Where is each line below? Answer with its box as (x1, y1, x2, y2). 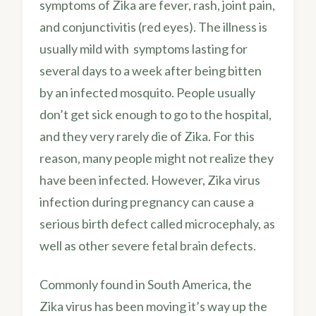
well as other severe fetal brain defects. (39, 237, 256, 253)
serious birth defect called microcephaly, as (39, 215, 275, 231)
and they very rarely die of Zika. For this (39, 128, 255, 144)
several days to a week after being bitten (39, 62, 262, 78)
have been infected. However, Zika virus (39, 171, 260, 188)
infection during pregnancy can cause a (39, 193, 254, 209)
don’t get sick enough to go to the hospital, (39, 106, 272, 122)
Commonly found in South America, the (39, 276, 252, 292)
